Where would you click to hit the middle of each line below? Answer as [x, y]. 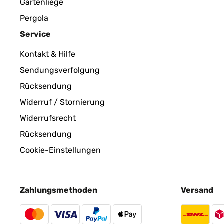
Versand [197, 190]
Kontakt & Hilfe [48, 54]
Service [35, 34]
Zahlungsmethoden [59, 190]
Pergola [34, 18]
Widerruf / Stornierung [62, 102]
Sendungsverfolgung [60, 70]
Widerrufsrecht [48, 118]
